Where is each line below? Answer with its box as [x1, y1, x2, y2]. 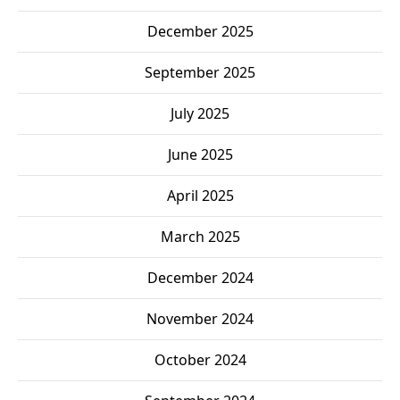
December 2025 [146, 21, 254, 42]
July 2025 [171, 104, 229, 124]
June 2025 [167, 145, 233, 165]
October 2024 [154, 350, 246, 371]
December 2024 [146, 268, 254, 288]
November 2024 [146, 309, 254, 329]
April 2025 [166, 186, 234, 206]
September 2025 [145, 62, 255, 83]
